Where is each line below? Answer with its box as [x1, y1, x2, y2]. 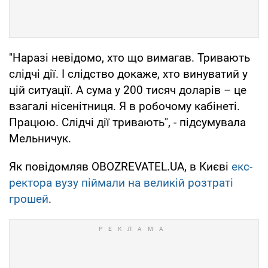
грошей [9, 191, 48, 206]
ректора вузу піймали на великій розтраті [9, 175, 233, 190]
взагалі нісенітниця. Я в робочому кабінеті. [9, 99, 240, 113]
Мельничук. [9, 131, 71, 145]
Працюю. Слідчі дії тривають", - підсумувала [9, 115, 246, 129]
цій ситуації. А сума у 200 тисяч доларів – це [9, 83, 246, 97]
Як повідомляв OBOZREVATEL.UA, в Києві [9, 159, 232, 173]
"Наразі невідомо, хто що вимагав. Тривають [9, 50, 250, 65]
